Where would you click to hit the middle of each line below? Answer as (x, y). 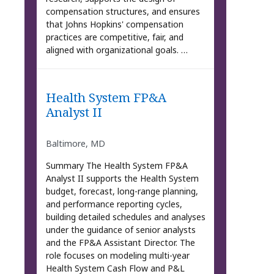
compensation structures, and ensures (123, 12)
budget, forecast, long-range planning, (122, 191)
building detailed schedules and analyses (125, 217)
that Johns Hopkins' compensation (114, 24)
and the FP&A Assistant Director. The (120, 243)
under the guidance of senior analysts (120, 230)
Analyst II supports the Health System (122, 179)
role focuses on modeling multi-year (117, 256)
